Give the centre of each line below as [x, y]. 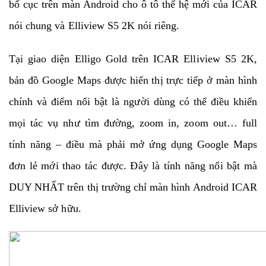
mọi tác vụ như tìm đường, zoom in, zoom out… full [133, 123]
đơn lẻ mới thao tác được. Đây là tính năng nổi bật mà [133, 165]
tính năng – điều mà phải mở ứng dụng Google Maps [133, 144]
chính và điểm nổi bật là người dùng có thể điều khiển [133, 101]
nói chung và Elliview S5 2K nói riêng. [96, 25]
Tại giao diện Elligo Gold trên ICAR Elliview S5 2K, [133, 58]
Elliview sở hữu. [45, 208]
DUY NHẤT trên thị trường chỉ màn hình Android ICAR [133, 187]
